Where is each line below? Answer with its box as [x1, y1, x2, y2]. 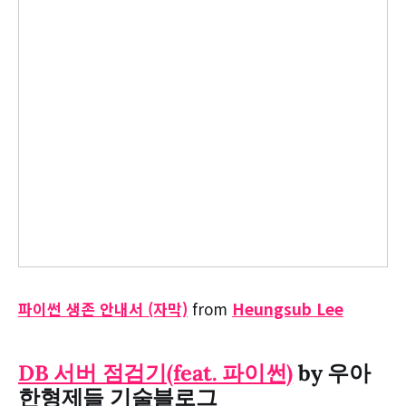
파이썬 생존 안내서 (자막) [18, 297, 188, 321]
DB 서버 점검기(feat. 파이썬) [18, 359, 294, 388]
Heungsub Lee [232, 297, 343, 321]
